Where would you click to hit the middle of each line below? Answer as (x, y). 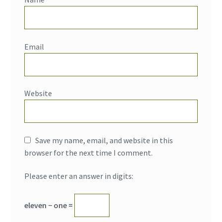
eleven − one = (49, 205)
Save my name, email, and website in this (104, 140)
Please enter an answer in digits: (79, 176)
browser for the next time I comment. (88, 152)
